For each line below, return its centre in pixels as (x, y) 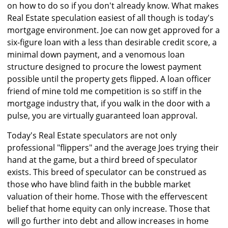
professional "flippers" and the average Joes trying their (113, 148)
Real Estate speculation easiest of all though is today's (110, 18)
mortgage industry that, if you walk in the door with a (109, 104)
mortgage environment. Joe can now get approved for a (113, 30)
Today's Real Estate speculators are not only (92, 136)
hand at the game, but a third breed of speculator (102, 160)
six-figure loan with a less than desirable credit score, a (112, 42)
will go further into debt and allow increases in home (108, 221)
